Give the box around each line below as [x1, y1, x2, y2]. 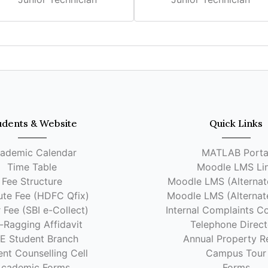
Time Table [7, 161, 57, 173]
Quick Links [209, 117, 263, 129]
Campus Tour [206, 247, 266, 259]
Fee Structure [2, 175, 62, 187]
